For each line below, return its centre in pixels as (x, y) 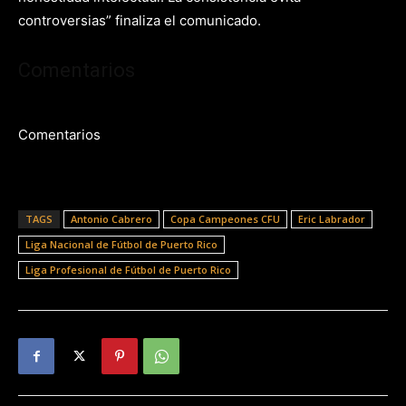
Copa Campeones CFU (225, 219)
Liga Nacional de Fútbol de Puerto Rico (121, 244)
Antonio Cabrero (111, 219)
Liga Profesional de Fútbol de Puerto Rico (128, 270)
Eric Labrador (332, 219)
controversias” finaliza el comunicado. (140, 20)
